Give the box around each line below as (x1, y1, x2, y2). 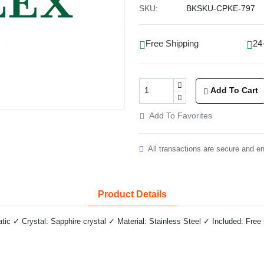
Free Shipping (146, 39, 199, 49)
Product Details (97, 189, 167, 199)
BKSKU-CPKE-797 (186, 3, 255, 13)
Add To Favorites (149, 111, 212, 120)
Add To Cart (210, 86, 258, 95)
